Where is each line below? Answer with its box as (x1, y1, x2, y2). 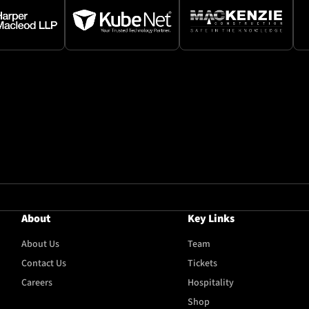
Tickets (188, 256, 218, 270)
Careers (21, 275, 52, 290)
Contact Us (21, 256, 66, 270)
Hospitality (188, 275, 235, 290)
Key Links (188, 211, 235, 227)
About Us (21, 237, 59, 252)
